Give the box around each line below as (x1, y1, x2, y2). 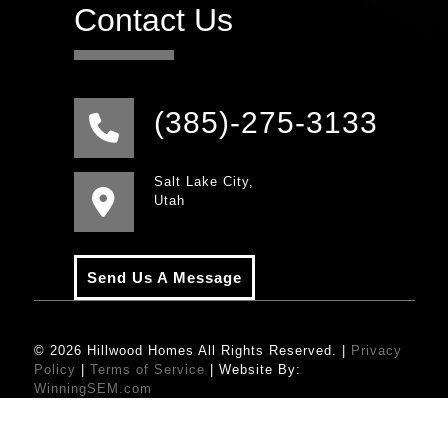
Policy (33, 361, 76, 377)
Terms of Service (89, 361, 205, 377)
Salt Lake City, (153, 173, 254, 189)
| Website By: (204, 361, 301, 377)
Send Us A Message (86, 268, 242, 286)
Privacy (350, 342, 402, 358)
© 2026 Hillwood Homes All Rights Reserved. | (33, 342, 351, 358)
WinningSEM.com (33, 380, 152, 396)
